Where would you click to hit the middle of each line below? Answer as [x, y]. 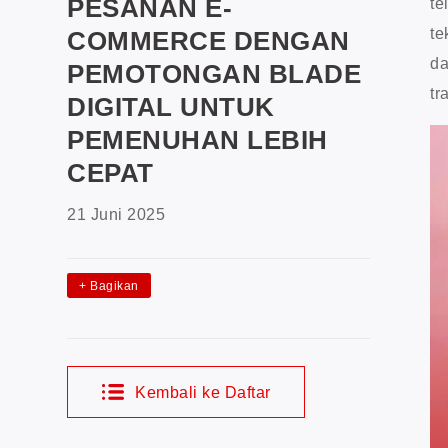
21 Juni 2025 [116, 214]
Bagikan [112, 285]
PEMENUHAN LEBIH [197, 139]
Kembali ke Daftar [200, 392]
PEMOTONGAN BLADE [214, 73]
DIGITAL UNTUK [171, 106]
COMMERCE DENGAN [208, 40]
